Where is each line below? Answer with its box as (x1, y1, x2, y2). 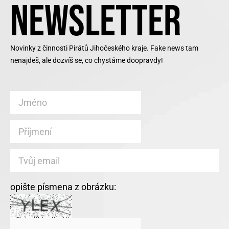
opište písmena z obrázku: (10, 181, 116, 192)
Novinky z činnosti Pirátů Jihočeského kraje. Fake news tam (10, 43, 198, 52)
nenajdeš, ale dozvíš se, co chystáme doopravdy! (10, 56, 163, 64)
